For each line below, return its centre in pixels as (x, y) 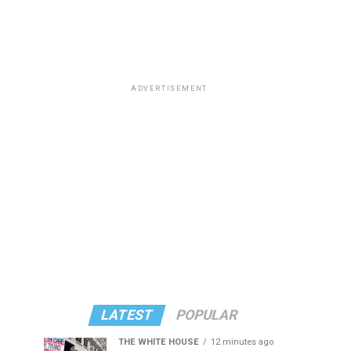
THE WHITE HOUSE (159, 342)
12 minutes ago (242, 342)
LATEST (127, 315)
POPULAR (207, 315)
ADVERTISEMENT (169, 89)
